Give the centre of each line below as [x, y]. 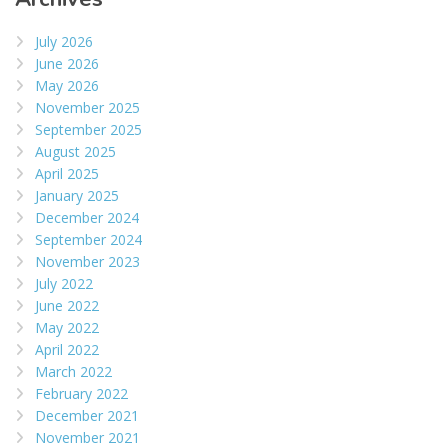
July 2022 [64, 284]
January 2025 [77, 196]
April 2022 [67, 350]
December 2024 [87, 218]
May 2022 [67, 328]
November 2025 [87, 108]
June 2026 [67, 64]
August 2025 [75, 152]
